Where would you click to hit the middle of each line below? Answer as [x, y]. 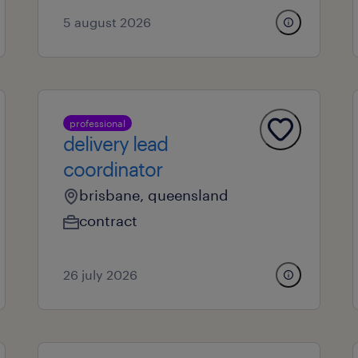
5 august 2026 [107, 22]
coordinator [112, 169]
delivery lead [115, 143]
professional [97, 123]
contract [108, 221]
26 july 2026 [100, 274]
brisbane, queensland [153, 195]
